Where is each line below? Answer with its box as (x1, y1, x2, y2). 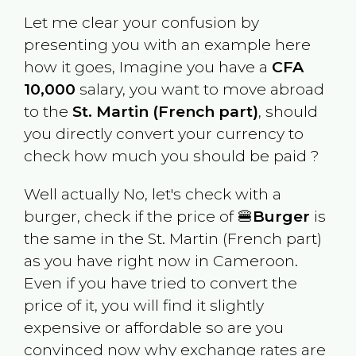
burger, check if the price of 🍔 (23, 206, 253, 226)
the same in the (23, 228, 148, 248)
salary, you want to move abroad (75, 79, 324, 99)
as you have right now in (23, 250, 213, 270)
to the (23, 102, 72, 122)
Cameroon (212, 250, 295, 270)
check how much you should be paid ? (23, 146, 319, 166)
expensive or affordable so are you (23, 317, 284, 337)
